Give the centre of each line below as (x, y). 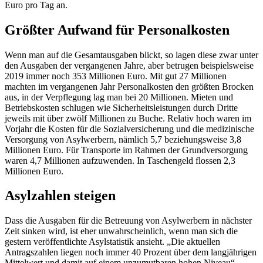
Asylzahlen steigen (60, 196)
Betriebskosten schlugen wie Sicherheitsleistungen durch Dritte (121, 107)
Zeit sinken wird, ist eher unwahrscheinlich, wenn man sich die (121, 231)
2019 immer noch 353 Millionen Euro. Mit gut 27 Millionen (116, 76)
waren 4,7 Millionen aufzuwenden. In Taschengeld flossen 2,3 (120, 160)
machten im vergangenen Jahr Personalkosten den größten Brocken (129, 86)
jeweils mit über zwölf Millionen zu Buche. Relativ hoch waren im (128, 118)
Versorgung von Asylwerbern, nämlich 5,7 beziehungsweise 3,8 (123, 139)
